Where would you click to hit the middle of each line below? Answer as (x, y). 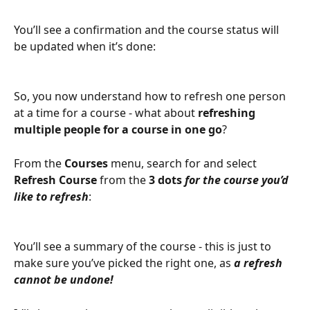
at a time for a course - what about (106, 113)
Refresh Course (55, 180)
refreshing (228, 113)
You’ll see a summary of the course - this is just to (144, 247)
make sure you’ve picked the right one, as (122, 263)
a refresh (258, 263)
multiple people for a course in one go (118, 130)
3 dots (165, 180)
